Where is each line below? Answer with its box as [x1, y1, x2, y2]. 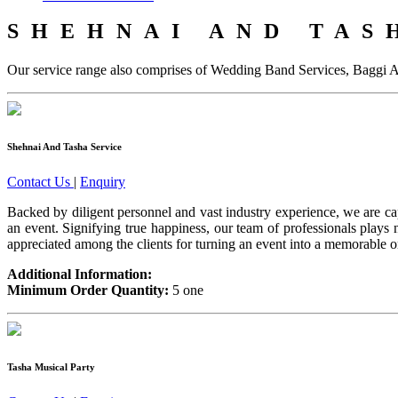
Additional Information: [7, 267, 152, 283]
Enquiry [80, 174, 125, 190]
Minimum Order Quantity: [7, 283, 169, 298]
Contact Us [7, 174, 74, 190]
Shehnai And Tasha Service [7, 141, 122, 153]
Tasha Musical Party [7, 362, 95, 373]
